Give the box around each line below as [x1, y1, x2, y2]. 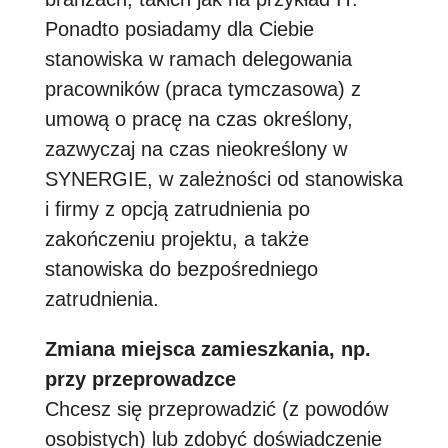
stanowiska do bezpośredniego [44, 258, 318, 280]
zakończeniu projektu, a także [44, 228, 309, 250]
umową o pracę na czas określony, [44, 108, 353, 130]
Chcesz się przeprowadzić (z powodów [44, 398, 388, 420]
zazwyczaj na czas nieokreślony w [44, 138, 347, 160]
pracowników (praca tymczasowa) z [44, 78, 361, 100]
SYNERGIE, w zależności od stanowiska [44, 168, 403, 190]
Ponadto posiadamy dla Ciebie [44, 18, 314, 40]
